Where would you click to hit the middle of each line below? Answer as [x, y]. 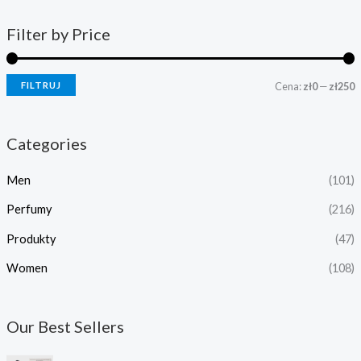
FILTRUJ [41, 85]
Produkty [31, 239]
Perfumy [29, 210]
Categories [46, 143]
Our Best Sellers [65, 327]
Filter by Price [58, 34]
